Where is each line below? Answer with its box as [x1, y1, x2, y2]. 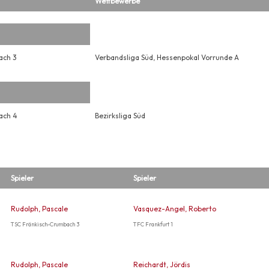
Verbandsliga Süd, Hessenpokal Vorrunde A [94, 53, 239, 62]
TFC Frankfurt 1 [133, 220, 173, 228]
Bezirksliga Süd [94, 111, 145, 120]
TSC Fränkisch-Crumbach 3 [10, 220, 79, 228]
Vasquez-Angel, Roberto [133, 204, 216, 213]
